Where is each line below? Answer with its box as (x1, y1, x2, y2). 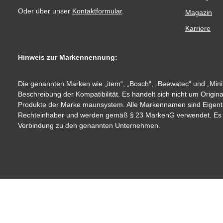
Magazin (185, 8, 212, 16)
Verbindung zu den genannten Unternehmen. (18, 121, 160, 129)
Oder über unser (18, 6, 72, 15)
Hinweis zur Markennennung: (18, 53, 119, 61)
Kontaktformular (72, 6, 122, 15)
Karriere (185, 24, 211, 32)
